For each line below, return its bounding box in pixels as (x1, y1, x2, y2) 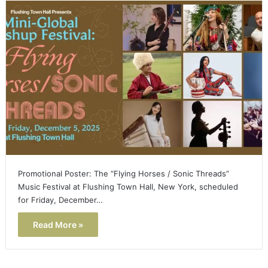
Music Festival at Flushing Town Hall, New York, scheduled (17, 181, 238, 191)
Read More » (32, 219, 83, 230)
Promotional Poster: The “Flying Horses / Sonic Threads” (17, 168, 229, 178)
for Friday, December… (17, 194, 103, 205)
